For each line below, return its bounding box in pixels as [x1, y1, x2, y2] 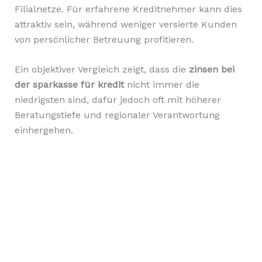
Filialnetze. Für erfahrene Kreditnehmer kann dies [14, 3, 242, 15]
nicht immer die [123, 79, 199, 91]
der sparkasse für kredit [14, 79, 124, 91]
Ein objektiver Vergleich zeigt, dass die [14, 64, 189, 75]
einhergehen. [14, 125, 73, 136]
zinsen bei [188, 64, 235, 75]
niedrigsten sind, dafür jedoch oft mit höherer [14, 94, 221, 106]
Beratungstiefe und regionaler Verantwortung [14, 109, 220, 121]
